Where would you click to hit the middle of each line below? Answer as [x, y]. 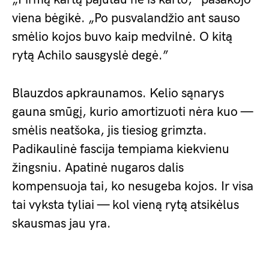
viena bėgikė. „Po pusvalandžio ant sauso [126, 19]
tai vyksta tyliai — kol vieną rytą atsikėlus [125, 205]
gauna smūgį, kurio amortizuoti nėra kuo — [132, 112]
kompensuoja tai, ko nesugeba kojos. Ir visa [133, 187]
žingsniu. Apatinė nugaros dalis [98, 168]
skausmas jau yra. [62, 224]
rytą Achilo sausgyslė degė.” [90, 56]
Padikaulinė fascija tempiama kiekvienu [121, 150]
